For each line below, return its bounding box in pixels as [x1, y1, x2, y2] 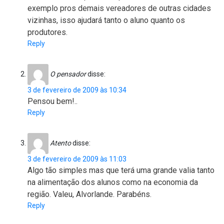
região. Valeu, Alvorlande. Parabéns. [27, 189, 151, 199]
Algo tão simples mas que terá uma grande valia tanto [27, 165, 214, 175]
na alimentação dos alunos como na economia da [27, 177, 198, 187]
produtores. [27, 27, 67, 37]
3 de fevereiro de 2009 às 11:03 [27, 155, 126, 163]
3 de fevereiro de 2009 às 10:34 [27, 86, 126, 94]
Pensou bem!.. [27, 96, 77, 106]
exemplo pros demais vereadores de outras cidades [27, 3, 211, 13]
